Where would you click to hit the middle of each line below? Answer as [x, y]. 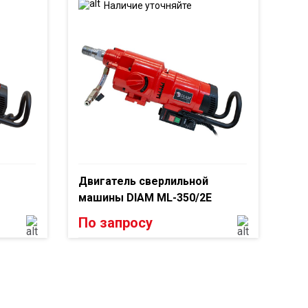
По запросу [115, 222]
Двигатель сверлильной [143, 181]
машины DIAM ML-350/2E [145, 198]
